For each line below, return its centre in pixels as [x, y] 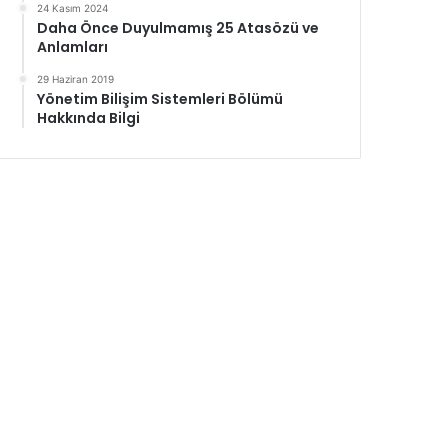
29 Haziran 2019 [76, 79]
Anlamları [73, 47]
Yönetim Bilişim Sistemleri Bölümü [160, 99]
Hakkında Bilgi [90, 118]
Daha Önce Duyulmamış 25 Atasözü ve [178, 28]
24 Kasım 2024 [73, 8]
